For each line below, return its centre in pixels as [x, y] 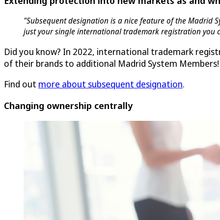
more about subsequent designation [110, 84]
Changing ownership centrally [68, 106]
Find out [21, 84]
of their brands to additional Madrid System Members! [111, 64]
